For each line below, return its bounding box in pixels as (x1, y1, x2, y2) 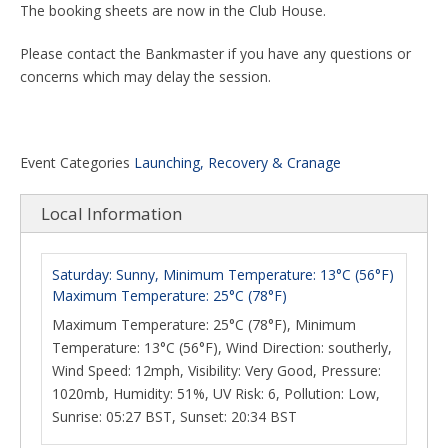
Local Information (41, 202, 182, 225)
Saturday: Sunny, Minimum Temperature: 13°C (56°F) (52, 265, 394, 284)
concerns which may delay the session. (20, 67, 271, 86)
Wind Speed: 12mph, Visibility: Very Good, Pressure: (52, 361, 381, 380)
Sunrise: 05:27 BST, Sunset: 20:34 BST (52, 407, 297, 426)
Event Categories (20, 153, 130, 172)
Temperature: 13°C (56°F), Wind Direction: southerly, (52, 338, 392, 357)
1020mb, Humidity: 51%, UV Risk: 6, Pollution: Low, (52, 384, 380, 403)
